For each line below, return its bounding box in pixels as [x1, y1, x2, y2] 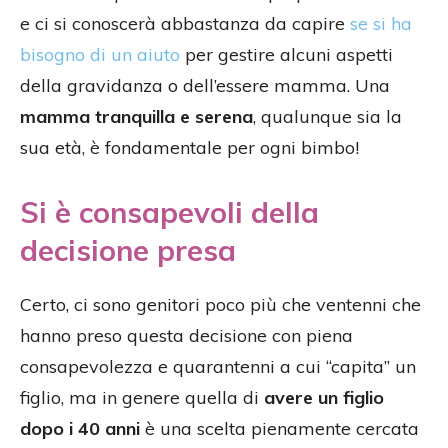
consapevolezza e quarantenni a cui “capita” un [20, 355, 416, 379]
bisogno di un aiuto [20, 43, 180, 67]
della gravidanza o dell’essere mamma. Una [20, 74, 390, 98]
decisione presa [20, 232, 236, 269]
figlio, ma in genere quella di [20, 386, 264, 410]
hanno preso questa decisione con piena [20, 324, 353, 348]
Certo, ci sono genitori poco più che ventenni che [20, 293, 421, 317]
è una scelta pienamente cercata [140, 417, 419, 441]
